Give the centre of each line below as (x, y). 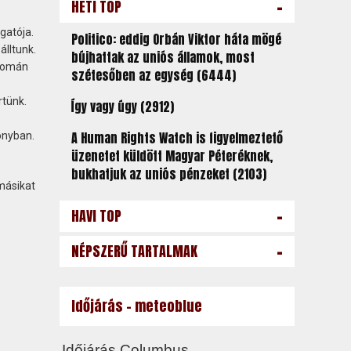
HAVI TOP (96, 216)
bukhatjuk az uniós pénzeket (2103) (168, 174)
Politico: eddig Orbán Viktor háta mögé (176, 39)
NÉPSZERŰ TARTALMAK (134, 251)
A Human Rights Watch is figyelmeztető (177, 138)
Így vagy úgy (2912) (122, 107)
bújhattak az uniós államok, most (163, 57)
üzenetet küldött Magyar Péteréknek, (172, 156)
